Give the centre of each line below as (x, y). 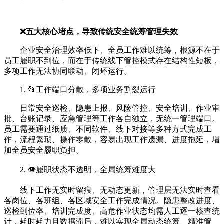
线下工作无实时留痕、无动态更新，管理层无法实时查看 (120, 190)
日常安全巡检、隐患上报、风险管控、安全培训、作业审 (120, 108)
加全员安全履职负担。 (44, 150)
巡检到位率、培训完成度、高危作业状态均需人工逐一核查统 (112, 211)
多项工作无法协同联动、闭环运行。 (68, 71)
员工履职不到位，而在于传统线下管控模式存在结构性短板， (112, 61)
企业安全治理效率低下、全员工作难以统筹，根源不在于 (120, 50)
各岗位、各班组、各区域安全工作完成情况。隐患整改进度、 (112, 201)
